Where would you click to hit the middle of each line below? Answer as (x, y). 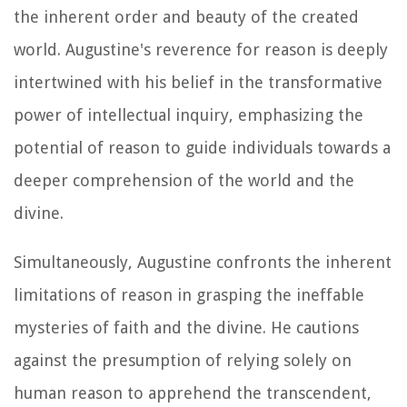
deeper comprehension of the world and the (184, 181)
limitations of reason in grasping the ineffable (189, 295)
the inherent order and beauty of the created (186, 17)
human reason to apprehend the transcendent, (193, 393)
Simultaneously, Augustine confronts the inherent (203, 263)
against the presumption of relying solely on (183, 361)
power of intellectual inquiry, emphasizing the (189, 115)
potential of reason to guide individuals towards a (202, 148)
